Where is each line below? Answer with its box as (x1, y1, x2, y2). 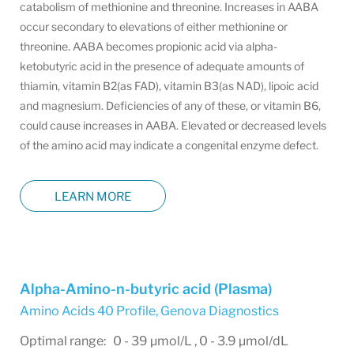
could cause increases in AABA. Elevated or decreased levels (20, 119, 326, 132)
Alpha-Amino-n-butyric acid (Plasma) (20, 281, 272, 297)
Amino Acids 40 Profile (20, 303, 156, 318)
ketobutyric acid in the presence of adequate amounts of (20, 59, 304, 73)
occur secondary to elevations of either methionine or (20, 20, 288, 33)
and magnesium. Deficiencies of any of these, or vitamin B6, (20, 99, 321, 112)
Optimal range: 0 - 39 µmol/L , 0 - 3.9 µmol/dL (20, 333, 288, 348)
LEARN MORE (55, 189, 131, 204)
